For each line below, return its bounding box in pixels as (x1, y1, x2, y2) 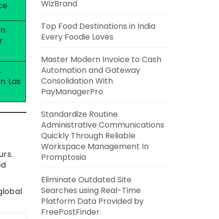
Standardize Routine (41, 109, 118, 120)
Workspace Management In (41, 141, 149, 152)
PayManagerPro (41, 86, 103, 97)
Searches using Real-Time (41, 185, 141, 196)
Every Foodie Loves (41, 31, 113, 43)
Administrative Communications (41, 119, 164, 131)
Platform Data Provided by (41, 196, 144, 207)
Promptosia (41, 152, 86, 163)
